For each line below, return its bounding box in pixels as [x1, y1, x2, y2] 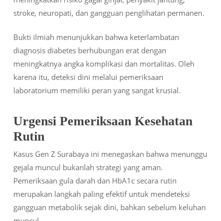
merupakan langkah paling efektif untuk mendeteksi [13, 188, 190, 199]
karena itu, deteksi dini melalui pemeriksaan [13, 72, 163, 82]
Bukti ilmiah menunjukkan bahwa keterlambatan [13, 32, 179, 42]
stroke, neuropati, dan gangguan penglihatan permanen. [13, 7, 204, 18]
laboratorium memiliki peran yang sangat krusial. [13, 85, 181, 96]
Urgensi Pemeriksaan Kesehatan [13, 113, 192, 128]
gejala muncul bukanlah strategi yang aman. [13, 162, 163, 172]
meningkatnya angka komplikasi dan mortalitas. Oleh [13, 59, 194, 69]
